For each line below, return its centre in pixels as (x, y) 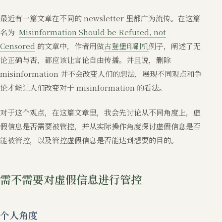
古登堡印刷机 (126, 46)
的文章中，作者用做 (70, 46)
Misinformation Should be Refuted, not (92, 32)
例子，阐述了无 (175, 46)
